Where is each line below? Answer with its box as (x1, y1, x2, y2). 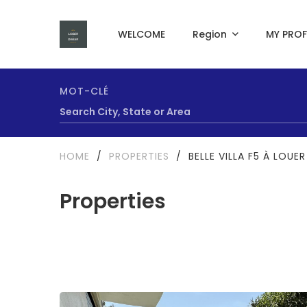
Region (192, 27, 227, 41)
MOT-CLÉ (60, 84, 109, 98)
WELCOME (117, 27, 165, 41)
